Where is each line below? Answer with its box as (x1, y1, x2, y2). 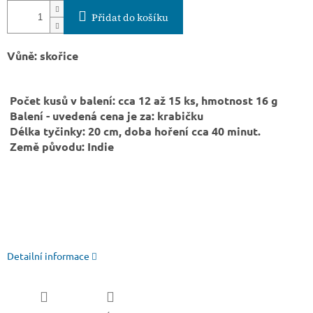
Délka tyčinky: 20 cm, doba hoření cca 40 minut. (7, 124, 263, 139)
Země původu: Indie (7, 139, 114, 154)
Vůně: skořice (7, 48, 305, 64)
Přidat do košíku (92, 10, 168, 25)
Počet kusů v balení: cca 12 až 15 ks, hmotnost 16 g (10, 93, 278, 108)
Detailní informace (7, 249, 89, 263)
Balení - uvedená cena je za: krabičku (7, 108, 203, 124)
